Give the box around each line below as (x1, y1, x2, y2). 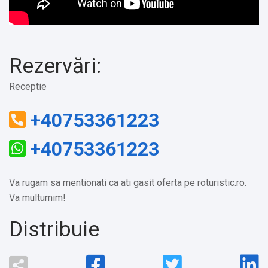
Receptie (9, 80, 47, 92)
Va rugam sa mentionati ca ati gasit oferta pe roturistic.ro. (9, 176, 246, 188)
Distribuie (9, 217, 99, 242)
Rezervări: (9, 53, 101, 78)
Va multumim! (9, 191, 66, 203)
